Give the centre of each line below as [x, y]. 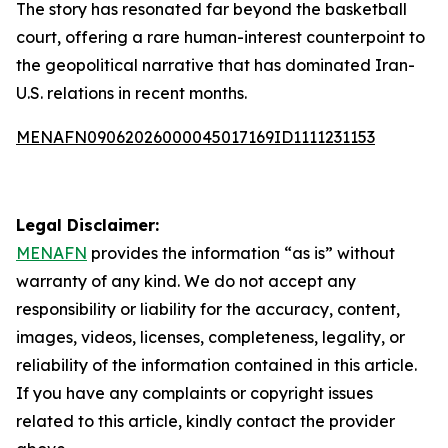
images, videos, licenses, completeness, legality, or [210, 337]
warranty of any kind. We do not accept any [186, 281]
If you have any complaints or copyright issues [194, 393]
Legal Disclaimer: [87, 225]
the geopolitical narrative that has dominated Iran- [215, 65]
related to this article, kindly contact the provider [205, 421]
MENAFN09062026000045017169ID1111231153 [195, 137]
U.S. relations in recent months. [131, 93]
